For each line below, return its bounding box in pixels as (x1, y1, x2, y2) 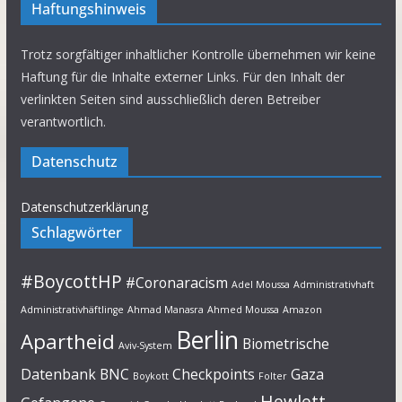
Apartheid (20, 328, 115, 354)
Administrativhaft (293, 278, 374, 291)
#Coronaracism (125, 273, 228, 293)
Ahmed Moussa (206, 303, 279, 316)
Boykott (132, 370, 169, 382)
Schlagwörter (31, 223, 122, 242)
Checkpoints (171, 364, 255, 384)
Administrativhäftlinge (20, 303, 124, 316)
